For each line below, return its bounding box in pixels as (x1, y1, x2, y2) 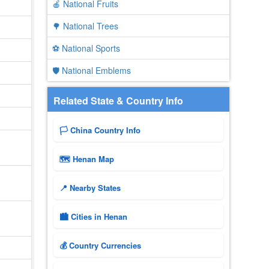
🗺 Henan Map (59, 153, 114, 165)
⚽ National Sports (52, 42, 120, 54)
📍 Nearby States (59, 182, 121, 193)
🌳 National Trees (52, 20, 118, 32)
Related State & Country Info (53, 94, 183, 107)
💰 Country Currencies (59, 240, 141, 251)
